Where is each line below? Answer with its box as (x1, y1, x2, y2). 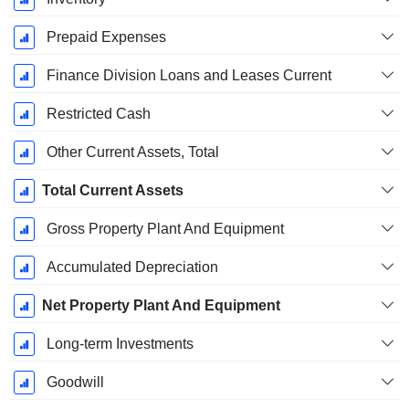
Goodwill (46, 374, 104, 391)
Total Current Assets (41, 183, 184, 199)
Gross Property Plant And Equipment (46, 221, 284, 237)
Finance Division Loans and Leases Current (46, 68, 331, 84)
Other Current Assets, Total (46, 144, 219, 161)
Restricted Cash (46, 106, 151, 122)
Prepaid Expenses (46, 29, 166, 46)
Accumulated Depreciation (46, 259, 218, 276)
